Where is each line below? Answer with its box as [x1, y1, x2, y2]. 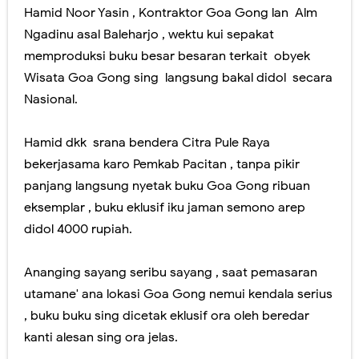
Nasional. [24, 91, 78, 107]
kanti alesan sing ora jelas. [24, 329, 178, 345]
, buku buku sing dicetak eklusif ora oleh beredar [24, 307, 309, 324]
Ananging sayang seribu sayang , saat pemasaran [24, 264, 317, 280]
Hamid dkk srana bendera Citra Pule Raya [24, 134, 270, 151]
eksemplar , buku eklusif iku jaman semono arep [24, 199, 305, 216]
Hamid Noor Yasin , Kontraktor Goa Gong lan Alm [24, 4, 317, 21]
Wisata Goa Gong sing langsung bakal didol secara [24, 69, 333, 86]
